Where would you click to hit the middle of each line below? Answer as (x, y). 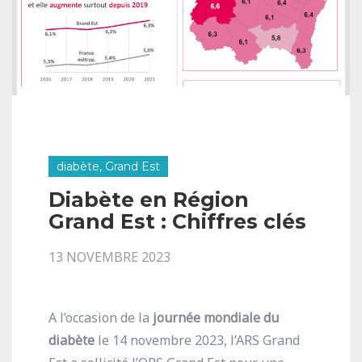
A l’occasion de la (101, 318)
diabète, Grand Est (108, 166)
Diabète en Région (149, 200)
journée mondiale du (216, 318)
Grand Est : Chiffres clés (177, 221)
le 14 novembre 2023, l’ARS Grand (197, 340)
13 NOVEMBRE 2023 (109, 257)
